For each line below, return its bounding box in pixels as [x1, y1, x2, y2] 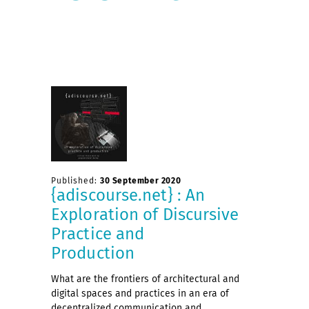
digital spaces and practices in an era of [51, 287, 229, 299]
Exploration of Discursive [51, 204, 239, 224]
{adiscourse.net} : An [51, 185, 206, 205]
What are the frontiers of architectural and [51, 272, 239, 285]
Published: [51, 175, 100, 186]
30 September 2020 [100, 175, 181, 186]
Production [51, 243, 134, 263]
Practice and [51, 223, 145, 243]
